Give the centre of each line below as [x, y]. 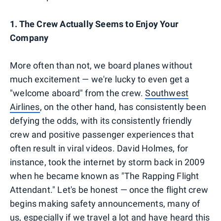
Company [29, 37]
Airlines [25, 107]
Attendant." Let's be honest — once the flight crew [109, 189]
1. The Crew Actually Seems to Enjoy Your [94, 24]
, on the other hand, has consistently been [123, 107]
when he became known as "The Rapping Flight [105, 176]
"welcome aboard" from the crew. [78, 93]
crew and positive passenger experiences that [102, 134]
